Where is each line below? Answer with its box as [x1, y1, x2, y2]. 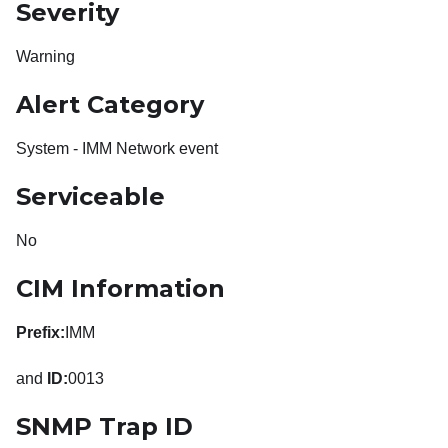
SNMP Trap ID [16, 412, 193, 442]
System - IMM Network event [16, 140, 218, 158]
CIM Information [16, 274, 225, 304]
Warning [16, 48, 75, 66]
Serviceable [16, 182, 165, 212]
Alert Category [16, 90, 204, 120]
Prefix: [16, 324, 65, 342]
